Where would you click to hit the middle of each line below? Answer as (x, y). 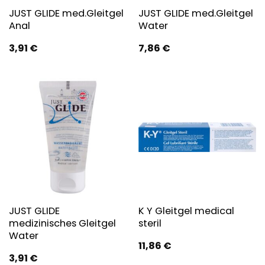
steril (150, 224)
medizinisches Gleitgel (62, 224)
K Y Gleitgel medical (186, 211)
